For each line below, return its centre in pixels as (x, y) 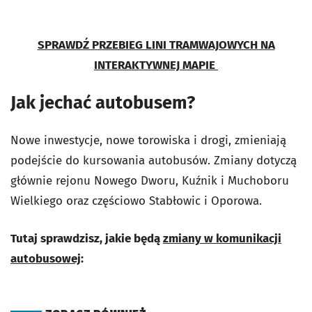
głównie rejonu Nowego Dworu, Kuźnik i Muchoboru (150, 180)
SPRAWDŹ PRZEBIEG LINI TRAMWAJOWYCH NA (156, 45)
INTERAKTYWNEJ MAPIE (156, 65)
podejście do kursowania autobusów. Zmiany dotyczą (154, 160)
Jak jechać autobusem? (103, 102)
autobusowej (46, 258)
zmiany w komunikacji (222, 238)
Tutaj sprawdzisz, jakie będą (87, 238)
